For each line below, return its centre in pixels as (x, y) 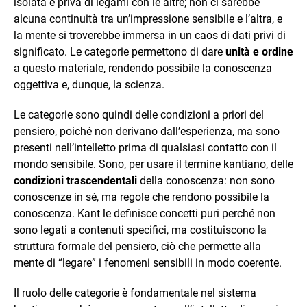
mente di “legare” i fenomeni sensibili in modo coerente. (148, 263)
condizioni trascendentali (75, 181)
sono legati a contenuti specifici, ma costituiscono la (140, 230)
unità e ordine (259, 52)
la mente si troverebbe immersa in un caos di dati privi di (150, 35)
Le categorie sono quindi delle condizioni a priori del (139, 115)
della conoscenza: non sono (206, 181)
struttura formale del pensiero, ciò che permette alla (137, 246)
